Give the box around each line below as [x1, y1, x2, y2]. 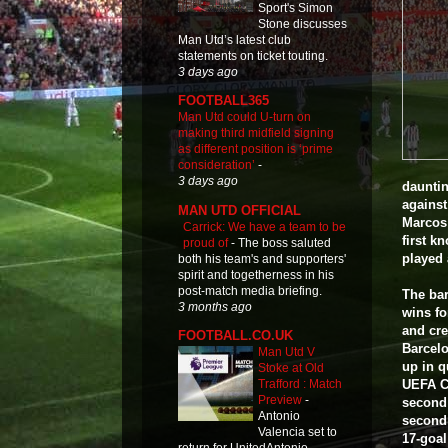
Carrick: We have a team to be [183, 219, 346, 234]
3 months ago [178, 299, 252, 313]
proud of [183, 235, 231, 250]
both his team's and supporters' [178, 251, 346, 266]
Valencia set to [258, 425, 337, 440]
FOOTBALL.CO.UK [178, 328, 293, 344]
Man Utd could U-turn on [178, 110, 311, 125]
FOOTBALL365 [178, 93, 269, 109]
